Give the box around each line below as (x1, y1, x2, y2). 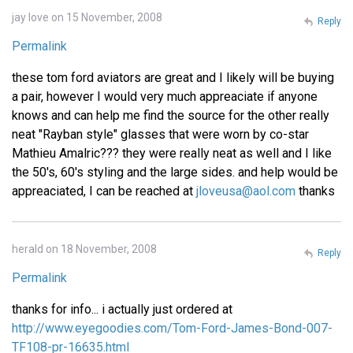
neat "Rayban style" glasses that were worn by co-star (12, 127, 309, 143)
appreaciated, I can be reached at (12, 184, 196, 199)
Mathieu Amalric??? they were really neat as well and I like (12, 146, 332, 162)
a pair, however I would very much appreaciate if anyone (12, 89, 318, 105)
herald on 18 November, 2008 (12, 243, 157, 256)
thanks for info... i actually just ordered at (12, 302, 232, 318)
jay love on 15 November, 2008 (12, 11, 162, 24)
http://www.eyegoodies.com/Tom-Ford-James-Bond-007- (12, 321, 333, 336)
